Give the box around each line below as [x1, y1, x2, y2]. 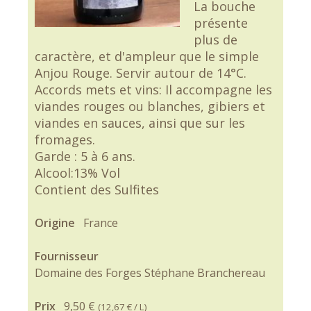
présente [193, 15, 248, 31]
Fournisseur [35, 249, 101, 264]
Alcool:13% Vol [35, 165, 120, 181]
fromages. [35, 131, 95, 148]
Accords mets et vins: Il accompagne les [35, 81, 272, 98]
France [83, 215, 118, 230]
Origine [35, 215, 78, 230]
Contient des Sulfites [35, 181, 159, 198]
